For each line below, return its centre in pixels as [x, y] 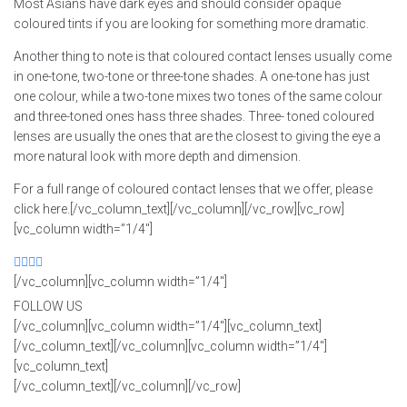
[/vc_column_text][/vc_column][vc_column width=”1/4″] [170, 346]
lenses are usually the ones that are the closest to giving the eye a [197, 136]
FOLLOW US [50, 306]
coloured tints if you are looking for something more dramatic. [191, 23]
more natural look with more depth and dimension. [157, 156]
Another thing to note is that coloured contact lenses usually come [203, 56]
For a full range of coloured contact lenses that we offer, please [193, 189]
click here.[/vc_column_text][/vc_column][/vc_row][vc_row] [179, 208]
